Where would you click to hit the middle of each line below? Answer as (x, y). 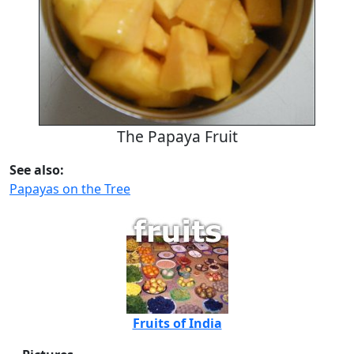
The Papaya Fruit (177, 137)
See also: (37, 170)
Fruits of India (177, 324)
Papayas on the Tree (70, 189)
